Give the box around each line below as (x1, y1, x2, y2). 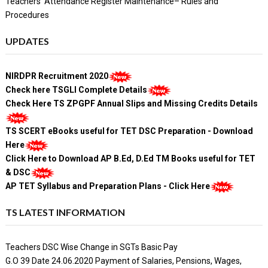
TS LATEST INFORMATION (5, 206, 125, 218)
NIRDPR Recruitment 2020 (5, 71, 108, 81)
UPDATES (5, 35, 49, 47)
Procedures (5, 10, 49, 20)
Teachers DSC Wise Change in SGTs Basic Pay (5, 242, 178, 252)
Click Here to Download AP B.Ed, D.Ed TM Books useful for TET (5, 153, 255, 163)
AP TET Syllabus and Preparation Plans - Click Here (5, 181, 210, 191)
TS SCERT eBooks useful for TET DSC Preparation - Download (5, 126, 253, 136)
